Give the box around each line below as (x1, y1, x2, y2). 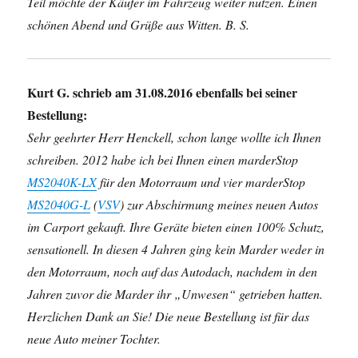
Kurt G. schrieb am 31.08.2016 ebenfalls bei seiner (27, 83, 298, 101)
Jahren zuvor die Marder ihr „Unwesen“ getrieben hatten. (27, 285, 324, 302)
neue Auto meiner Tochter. (27, 330, 161, 347)
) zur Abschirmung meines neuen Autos (120, 196, 319, 213)
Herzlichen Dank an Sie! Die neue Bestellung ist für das (27, 308, 310, 324)
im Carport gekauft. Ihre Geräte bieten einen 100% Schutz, (27, 218, 325, 235)
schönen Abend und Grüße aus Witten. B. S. (27, 16, 250, 33)
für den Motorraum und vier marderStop (97, 173, 306, 190)
